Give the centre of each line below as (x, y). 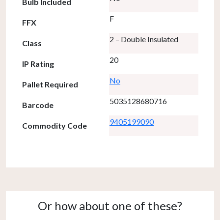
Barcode (38, 105)
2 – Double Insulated (144, 39)
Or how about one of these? (110, 205)
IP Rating (38, 63)
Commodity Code (55, 125)
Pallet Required (50, 84)
